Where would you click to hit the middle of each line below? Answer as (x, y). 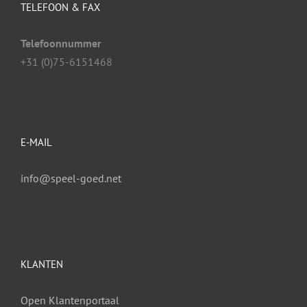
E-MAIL (36, 142)
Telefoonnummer (61, 43)
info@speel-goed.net (71, 178)
